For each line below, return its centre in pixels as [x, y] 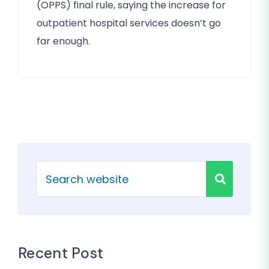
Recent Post [61, 253]
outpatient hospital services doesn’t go [129, 23]
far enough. [63, 41]
